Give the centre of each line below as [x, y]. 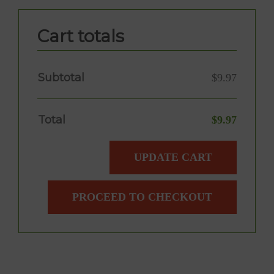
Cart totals [81, 36]
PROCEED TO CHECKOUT [142, 197]
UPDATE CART [173, 157]
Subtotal [61, 78]
